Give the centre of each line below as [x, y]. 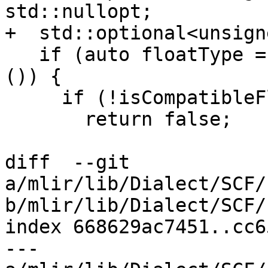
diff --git [67, 162]
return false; [45, 119]
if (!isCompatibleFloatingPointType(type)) [33, 98]
